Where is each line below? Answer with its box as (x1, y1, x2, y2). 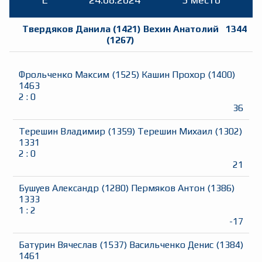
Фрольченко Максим (19, 69, 109, 81)
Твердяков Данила (22, 23, 111, 35)
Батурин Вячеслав (19, 239, 97, 251)
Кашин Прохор (142, 69, 205, 81)
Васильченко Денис (129, 239, 213, 251)
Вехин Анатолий (143, 23, 219, 35)
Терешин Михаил (137, 126, 212, 137)
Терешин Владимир (19, 126, 105, 137)
